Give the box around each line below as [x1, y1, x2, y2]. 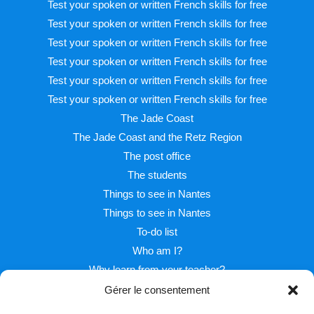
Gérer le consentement [104, 284, 210, 296]
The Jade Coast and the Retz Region [72, 132, 242, 143]
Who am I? [132, 245, 182, 257]
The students [127, 170, 187, 181]
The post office [123, 151, 191, 162]
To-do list [137, 226, 177, 238]
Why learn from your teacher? [89, 264, 225, 275]
